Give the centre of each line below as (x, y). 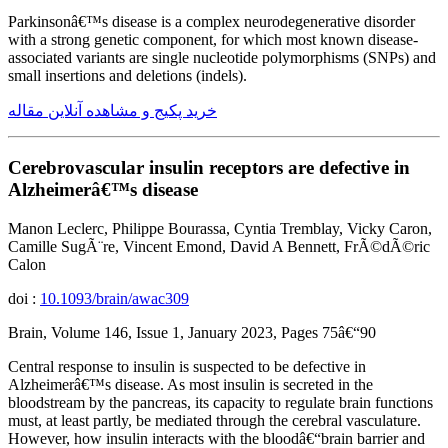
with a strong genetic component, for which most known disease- (213, 40)
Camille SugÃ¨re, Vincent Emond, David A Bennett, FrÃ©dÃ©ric (219, 246)
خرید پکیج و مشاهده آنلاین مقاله (112, 111)
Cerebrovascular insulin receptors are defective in (209, 168)
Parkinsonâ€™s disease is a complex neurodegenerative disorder (211, 22)
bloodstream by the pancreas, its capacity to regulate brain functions (220, 402)
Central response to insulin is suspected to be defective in (187, 366)
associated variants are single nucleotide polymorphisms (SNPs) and (222, 58)
